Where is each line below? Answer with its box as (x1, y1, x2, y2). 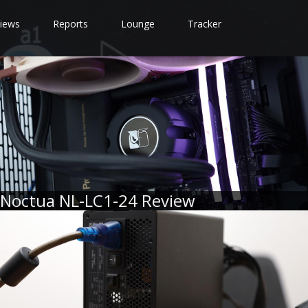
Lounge (121, 17, 155, 30)
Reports (53, 17, 88, 30)
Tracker (188, 17, 221, 30)
